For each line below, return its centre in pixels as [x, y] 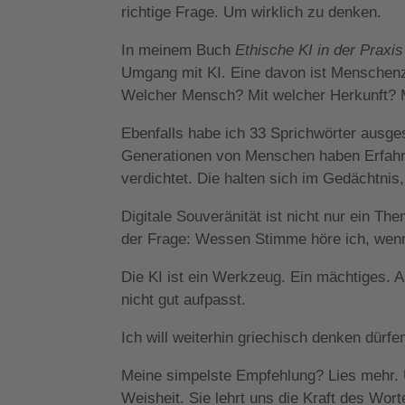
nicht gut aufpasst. [184, 299]
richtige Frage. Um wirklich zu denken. [252, 12]
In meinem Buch [179, 50]
